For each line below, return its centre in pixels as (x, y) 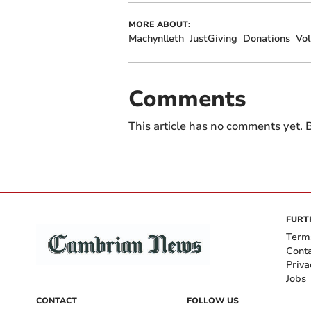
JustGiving (213, 38)
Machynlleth (156, 38)
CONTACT (57, 300)
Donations (266, 38)
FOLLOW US (213, 300)
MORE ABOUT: (159, 24)
